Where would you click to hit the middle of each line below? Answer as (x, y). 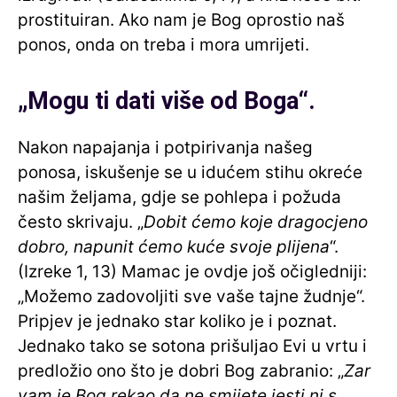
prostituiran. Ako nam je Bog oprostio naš (181, 20)
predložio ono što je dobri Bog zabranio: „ (181, 371)
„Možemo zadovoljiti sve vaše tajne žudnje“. (191, 297)
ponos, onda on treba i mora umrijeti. (163, 45)
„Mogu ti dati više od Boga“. (167, 101)
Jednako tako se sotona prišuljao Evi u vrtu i (192, 346)
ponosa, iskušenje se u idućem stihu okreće (190, 173)
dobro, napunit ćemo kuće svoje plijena (174, 247)
